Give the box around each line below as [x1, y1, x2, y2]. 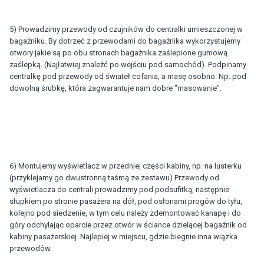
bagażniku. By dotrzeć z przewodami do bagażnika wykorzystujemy [9, 36, 240, 45]
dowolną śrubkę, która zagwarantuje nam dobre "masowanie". [9, 83, 222, 93]
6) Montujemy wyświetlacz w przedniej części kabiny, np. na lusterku [9, 161, 242, 170]
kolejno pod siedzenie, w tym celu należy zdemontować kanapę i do [9, 208, 241, 217]
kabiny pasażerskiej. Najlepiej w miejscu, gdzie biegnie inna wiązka [9, 232, 237, 241]
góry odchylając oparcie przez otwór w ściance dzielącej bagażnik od [9, 220, 247, 229]
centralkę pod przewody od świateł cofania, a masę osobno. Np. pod [9, 71, 246, 81]
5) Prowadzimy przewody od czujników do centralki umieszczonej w [9, 24, 243, 34]
